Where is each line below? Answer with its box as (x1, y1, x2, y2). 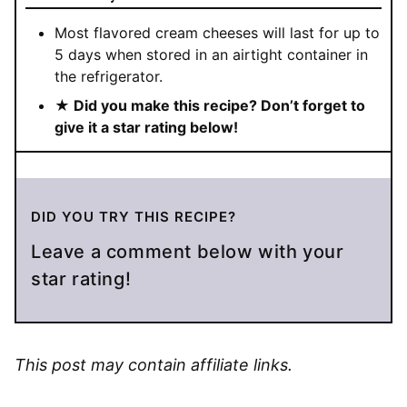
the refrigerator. (55, 66, 163, 85)
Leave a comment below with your (31, 240, 42, 263)
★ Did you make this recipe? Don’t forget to (55, 95, 365, 114)
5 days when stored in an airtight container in (55, 45, 368, 64)
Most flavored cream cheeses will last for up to (55, 23, 380, 42)
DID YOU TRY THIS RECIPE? (42, 207, 236, 225)
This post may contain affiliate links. (15, 354, 293, 374)
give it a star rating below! (55, 117, 238, 136)
